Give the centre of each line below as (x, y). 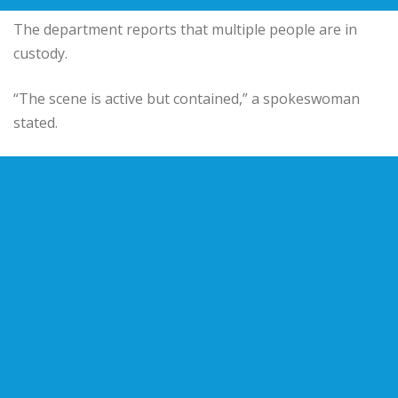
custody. (40, 53)
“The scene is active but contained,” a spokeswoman (187, 98)
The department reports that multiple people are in (185, 29)
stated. (36, 122)
